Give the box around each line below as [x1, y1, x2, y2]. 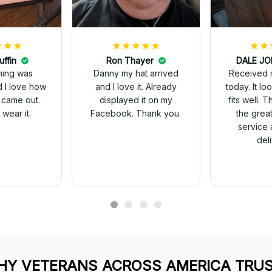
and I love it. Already [95, 81, 177, 92]
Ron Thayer [106, 55, 154, 66]
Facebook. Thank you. [90, 108, 182, 119]
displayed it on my [99, 95, 172, 106]
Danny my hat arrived [93, 68, 178, 79]
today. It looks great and [225, 81, 253, 92]
